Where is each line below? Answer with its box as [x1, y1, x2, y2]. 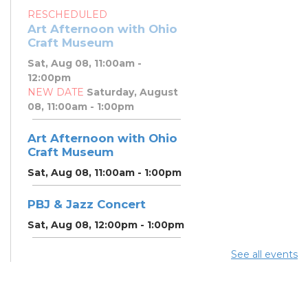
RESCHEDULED [27, 8, 107, 21]
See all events [231, 247, 298, 261]
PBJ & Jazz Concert [27, 197, 146, 211]
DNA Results [27, 290, 102, 305]
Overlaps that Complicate [27, 276, 178, 291]
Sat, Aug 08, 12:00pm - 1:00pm [27, 218, 184, 231]
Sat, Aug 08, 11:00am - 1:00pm [27, 166, 181, 179]
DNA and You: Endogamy [27, 249, 179, 263]
